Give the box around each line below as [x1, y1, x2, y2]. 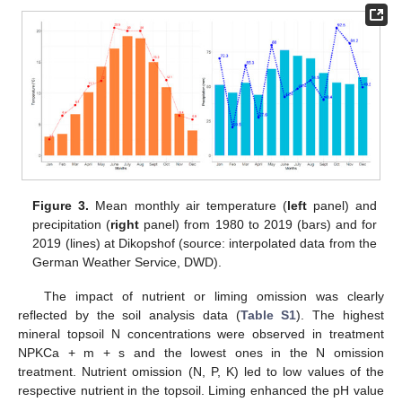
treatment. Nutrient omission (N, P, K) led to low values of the [18, 363, 384, 379]
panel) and [306, 197, 377, 213]
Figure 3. [32, 197, 90, 213]
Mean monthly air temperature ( [89, 197, 287, 213]
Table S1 [240, 307, 297, 322]
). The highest [296, 307, 385, 322]
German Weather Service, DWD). [32, 254, 223, 269]
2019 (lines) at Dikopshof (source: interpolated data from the [32, 235, 377, 250]
